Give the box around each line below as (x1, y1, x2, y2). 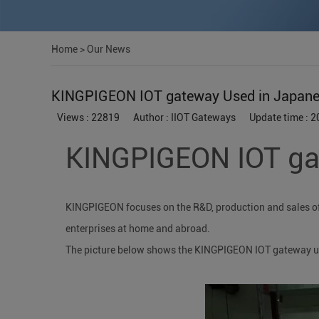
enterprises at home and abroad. (66, 222, 210, 234)
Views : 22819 (57, 111, 120, 123)
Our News (87, 43, 130, 55)
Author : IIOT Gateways (133, 111, 236, 123)
